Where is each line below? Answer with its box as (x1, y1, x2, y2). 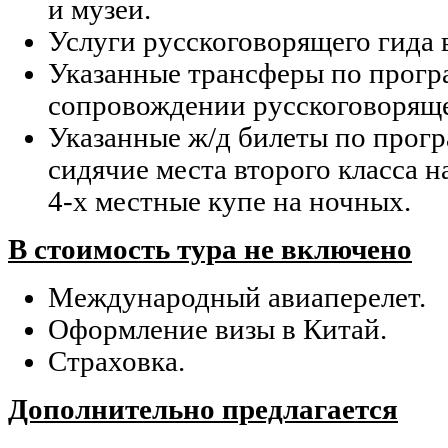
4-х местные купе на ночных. (48, 186, 411, 218)
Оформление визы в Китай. (48, 314, 387, 346)
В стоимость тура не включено (8, 234, 412, 266)
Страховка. (48, 346, 185, 378)
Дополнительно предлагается (8, 394, 398, 426)
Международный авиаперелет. (48, 282, 426, 314)
